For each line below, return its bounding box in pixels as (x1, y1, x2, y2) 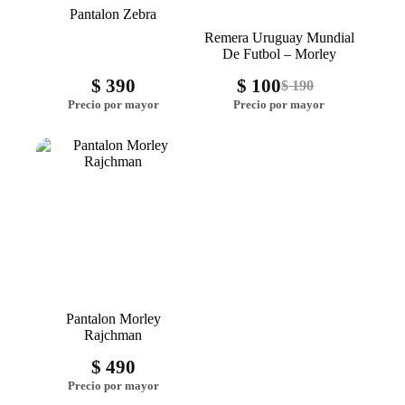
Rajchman (84, 327, 143, 344)
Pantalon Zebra (70, 5, 157, 22)
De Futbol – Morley (221, 45, 336, 61)
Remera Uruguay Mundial (203, 29, 354, 45)
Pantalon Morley (65, 311, 161, 327)
